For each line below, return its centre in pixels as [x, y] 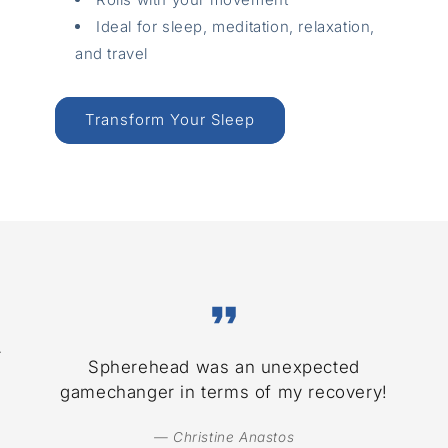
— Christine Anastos [224, 437]
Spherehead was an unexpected [224, 367]
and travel [111, 53]
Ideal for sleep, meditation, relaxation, [236, 26]
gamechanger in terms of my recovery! [224, 392]
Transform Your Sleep [170, 120]
